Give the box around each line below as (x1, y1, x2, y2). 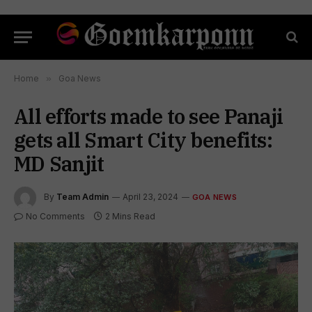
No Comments (26, 211, 85, 221)
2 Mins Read (105, 211, 155, 221)
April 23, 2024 (123, 192, 178, 203)
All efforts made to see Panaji (14, 103, 283, 130)
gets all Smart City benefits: (14, 127, 272, 153)
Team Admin (56, 192, 109, 203)
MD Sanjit (14, 150, 104, 177)
